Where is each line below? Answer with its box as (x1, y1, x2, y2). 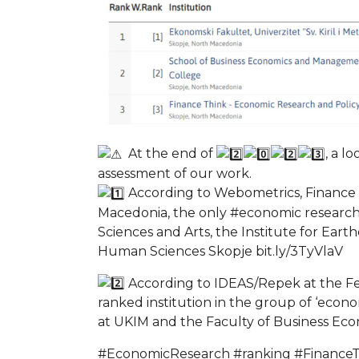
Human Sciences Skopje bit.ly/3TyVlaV (98, 243, 343, 259)
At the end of (122, 145, 216, 161)
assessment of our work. (98, 165, 252, 181)
